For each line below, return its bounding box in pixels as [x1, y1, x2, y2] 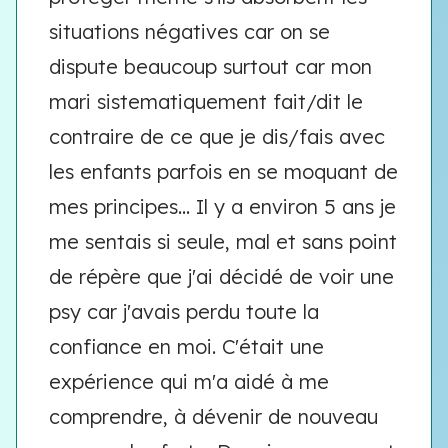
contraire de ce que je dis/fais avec [49, 124, 385, 149]
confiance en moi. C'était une [49, 334, 324, 359]
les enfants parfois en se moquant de [49, 159, 398, 184]
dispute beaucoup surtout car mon [49, 54, 372, 79]
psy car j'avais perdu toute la [49, 299, 319, 324]
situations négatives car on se [49, 19, 330, 44]
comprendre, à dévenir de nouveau [49, 404, 378, 429]
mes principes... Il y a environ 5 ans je [49, 194, 396, 219]
